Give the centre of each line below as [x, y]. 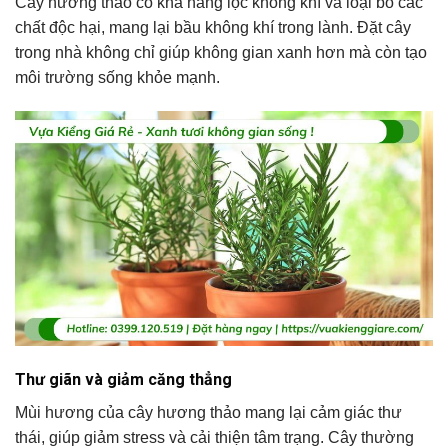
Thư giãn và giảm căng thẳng [123, 379]
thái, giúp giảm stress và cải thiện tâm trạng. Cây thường [214, 437]
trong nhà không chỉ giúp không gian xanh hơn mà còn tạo [221, 52]
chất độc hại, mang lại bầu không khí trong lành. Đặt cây [213, 27]
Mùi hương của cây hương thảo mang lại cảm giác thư [208, 412]
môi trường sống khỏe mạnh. [117, 77]
